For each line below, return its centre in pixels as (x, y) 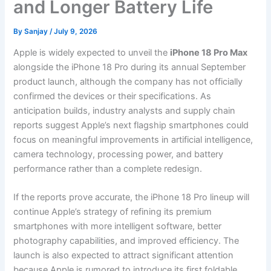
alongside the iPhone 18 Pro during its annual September (130, 67)
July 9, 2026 (76, 31)
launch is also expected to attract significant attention (124, 256)
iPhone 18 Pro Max (209, 53)
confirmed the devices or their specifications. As (113, 96)
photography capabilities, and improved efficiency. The (126, 241)
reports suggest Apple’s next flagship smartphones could (131, 126)
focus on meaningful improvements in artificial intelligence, (133, 140)
